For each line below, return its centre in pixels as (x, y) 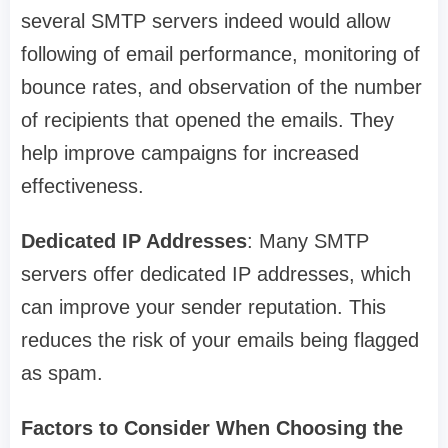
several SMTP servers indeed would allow (205, 21)
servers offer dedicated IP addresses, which (216, 274)
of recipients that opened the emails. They (207, 120)
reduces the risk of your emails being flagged (220, 340)
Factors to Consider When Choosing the (212, 428)
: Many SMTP (308, 241)
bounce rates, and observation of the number (221, 87)
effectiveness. (82, 186)
